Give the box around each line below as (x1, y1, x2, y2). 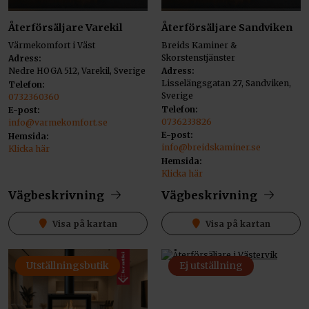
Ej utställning (179, 259, 243, 272)
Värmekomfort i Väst (8, 39, 95, 50)
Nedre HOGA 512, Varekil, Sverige (8, 66, 146, 77)
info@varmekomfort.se (8, 117, 108, 128)
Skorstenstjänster (161, 52, 235, 63)
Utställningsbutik (26, 259, 109, 272)
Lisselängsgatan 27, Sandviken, (161, 78, 291, 89)
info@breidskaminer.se (161, 142, 261, 153)
